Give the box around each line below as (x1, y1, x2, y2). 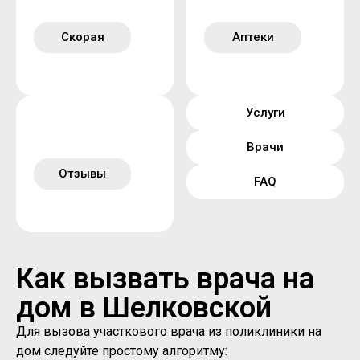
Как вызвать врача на (16, 262, 314, 297)
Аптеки (231, 30, 274, 45)
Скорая (60, 30, 104, 45)
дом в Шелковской (16, 291, 272, 325)
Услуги (245, 105, 285, 121)
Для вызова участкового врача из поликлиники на (16, 324, 321, 340)
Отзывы (59, 166, 106, 182)
